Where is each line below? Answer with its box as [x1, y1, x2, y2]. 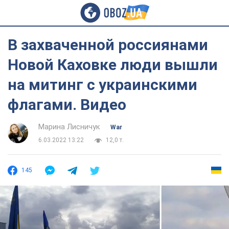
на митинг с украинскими [8, 76, 197, 94]
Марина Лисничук [38, 122, 100, 131]
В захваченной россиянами [8, 36, 208, 54]
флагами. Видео [8, 96, 126, 113]
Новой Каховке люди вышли [8, 56, 218, 74]
